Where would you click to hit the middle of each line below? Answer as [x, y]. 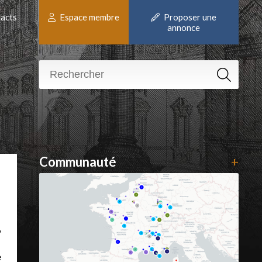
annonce [183, 27]
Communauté [77, 161]
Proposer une [189, 17]
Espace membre [89, 17]
